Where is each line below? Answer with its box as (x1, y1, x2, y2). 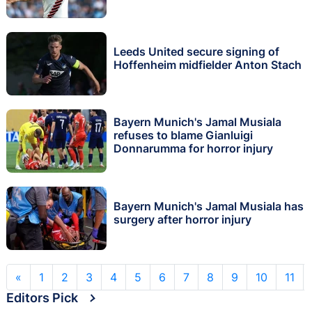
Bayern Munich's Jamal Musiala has (114, 198, 304, 213)
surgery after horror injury (114, 212, 251, 226)
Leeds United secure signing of (114, 44, 279, 58)
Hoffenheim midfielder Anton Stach (114, 57, 302, 72)
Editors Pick (6, 290, 78, 305)
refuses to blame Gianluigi (114, 128, 253, 143)
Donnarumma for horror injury (114, 141, 273, 156)
